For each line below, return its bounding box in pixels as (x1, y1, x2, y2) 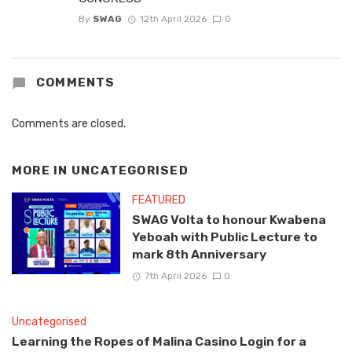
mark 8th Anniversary (131, 247, 266, 262)
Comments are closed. (12, 116, 126, 130)
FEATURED (131, 193, 185, 207)
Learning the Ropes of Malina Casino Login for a (12, 333, 306, 349)
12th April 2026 (139, 13, 207, 24)
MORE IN (12, 163, 71, 178)
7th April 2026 (144, 269, 207, 281)
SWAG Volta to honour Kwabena (131, 212, 326, 228)
